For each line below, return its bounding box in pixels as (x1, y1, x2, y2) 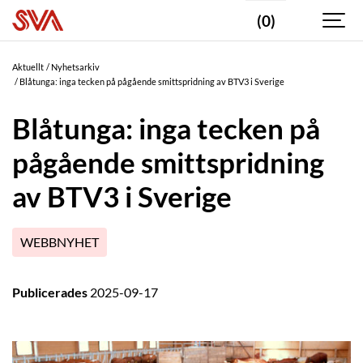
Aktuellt (12, 62, 44, 72)
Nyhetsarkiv (51, 62, 100, 72)
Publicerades (12, 285, 90, 301)
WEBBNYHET (20, 235, 99, 250)
